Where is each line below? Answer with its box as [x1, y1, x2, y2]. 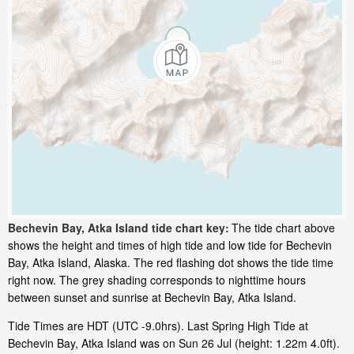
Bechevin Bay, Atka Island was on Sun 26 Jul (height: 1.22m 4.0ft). [8, 335, 340, 352]
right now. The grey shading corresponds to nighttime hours [8, 272, 306, 288]
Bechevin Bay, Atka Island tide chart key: [8, 220, 229, 236]
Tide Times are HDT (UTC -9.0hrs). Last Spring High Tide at [8, 318, 308, 334]
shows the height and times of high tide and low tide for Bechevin [8, 237, 332, 254]
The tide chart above [232, 220, 335, 236]
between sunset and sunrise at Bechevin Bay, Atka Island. [8, 289, 296, 306]
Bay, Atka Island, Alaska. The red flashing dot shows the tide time [8, 254, 333, 271]
